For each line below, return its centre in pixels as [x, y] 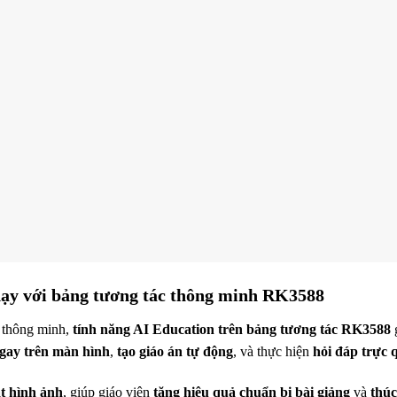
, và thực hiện [273, 352]
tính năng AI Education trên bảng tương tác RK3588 [232, 330]
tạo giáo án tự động [175, 352]
